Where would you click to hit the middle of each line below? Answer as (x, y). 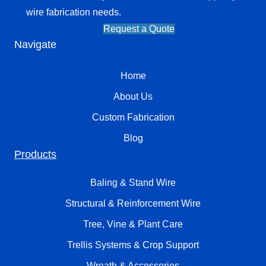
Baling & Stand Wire (133, 183)
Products (35, 155)
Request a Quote (139, 29)
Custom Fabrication (133, 118)
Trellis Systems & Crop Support (133, 245)
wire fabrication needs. (74, 12)
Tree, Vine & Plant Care (133, 224)
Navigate (35, 45)
